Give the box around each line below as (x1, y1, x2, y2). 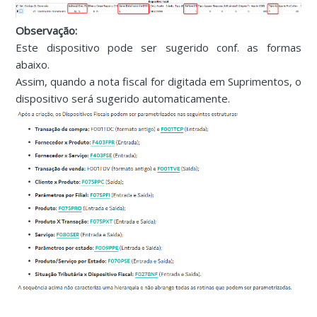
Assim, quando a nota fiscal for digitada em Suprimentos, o (16, 74, 301, 88)
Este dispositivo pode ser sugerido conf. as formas (16, 40, 301, 54)
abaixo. (16, 57, 50, 71)
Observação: (16, 23, 78, 38)
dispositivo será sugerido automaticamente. (16, 91, 231, 105)
